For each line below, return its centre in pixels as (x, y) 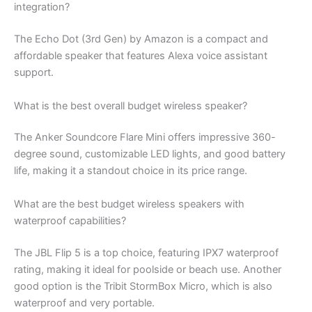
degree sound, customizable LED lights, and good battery (150, 154)
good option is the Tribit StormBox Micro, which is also (143, 286)
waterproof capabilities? (70, 220)
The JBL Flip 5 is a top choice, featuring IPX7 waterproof (146, 252)
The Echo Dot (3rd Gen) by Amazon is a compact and (141, 39)
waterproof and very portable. (84, 303)
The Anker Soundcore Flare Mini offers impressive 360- (145, 138)
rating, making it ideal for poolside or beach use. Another (148, 269)
